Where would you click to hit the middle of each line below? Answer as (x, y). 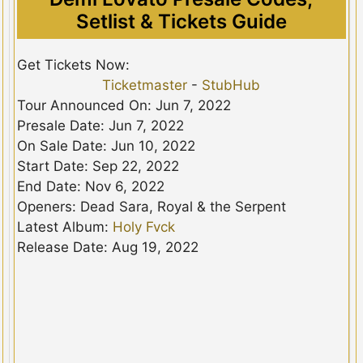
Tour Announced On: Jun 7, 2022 (124, 106)
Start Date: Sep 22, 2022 (98, 167)
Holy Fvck (144, 227)
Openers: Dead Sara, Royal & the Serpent (152, 207)
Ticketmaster (145, 85)
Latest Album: (65, 227)
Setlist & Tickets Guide (181, 22)
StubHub (231, 85)
